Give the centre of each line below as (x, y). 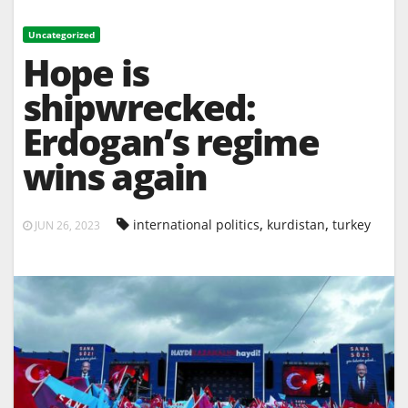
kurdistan (296, 225)
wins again (115, 177)
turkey (352, 225)
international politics (196, 225)
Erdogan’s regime (171, 142)
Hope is (86, 73)
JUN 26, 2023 (66, 226)
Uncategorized (61, 35)
